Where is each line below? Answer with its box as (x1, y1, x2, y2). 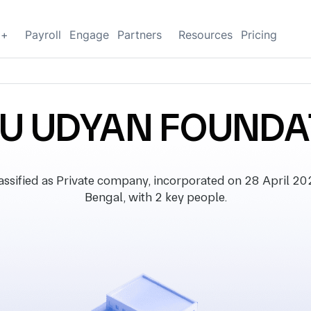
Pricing (241, 28, 277, 42)
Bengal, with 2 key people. (84, 190, 227, 204)
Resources (178, 28, 233, 42)
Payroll (25, 28, 61, 42)
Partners (117, 28, 162, 42)
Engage (69, 28, 109, 42)
